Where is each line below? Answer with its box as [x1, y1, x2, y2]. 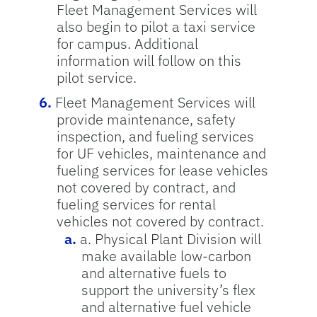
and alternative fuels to [81, 263, 226, 282]
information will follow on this [56, 51, 241, 70]
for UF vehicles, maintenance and [56, 144, 266, 163]
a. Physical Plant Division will [79, 229, 261, 248]
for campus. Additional [56, 34, 198, 53]
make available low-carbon [81, 246, 251, 265]
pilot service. [56, 68, 137, 87]
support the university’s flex [81, 280, 255, 299]
